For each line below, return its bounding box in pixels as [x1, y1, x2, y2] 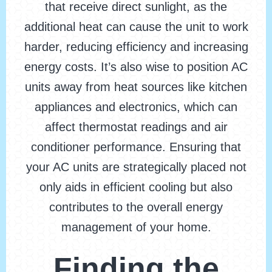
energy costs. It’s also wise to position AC [24, 60, 248, 74]
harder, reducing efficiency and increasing [24, 40, 248, 54]
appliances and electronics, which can [35, 100, 237, 114]
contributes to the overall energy [49, 200, 223, 214]
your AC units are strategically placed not [25, 160, 246, 174]
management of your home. [61, 220, 211, 234]
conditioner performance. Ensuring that [31, 140, 241, 154]
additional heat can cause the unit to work [24, 20, 248, 34]
